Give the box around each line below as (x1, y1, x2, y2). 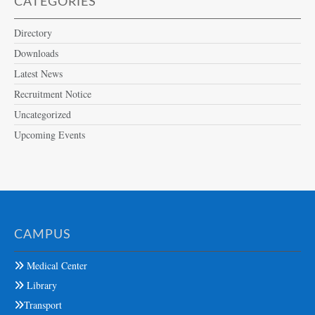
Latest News (14, 66, 63, 80)
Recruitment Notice (14, 86, 91, 101)
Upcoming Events (14, 127, 85, 141)
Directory (14, 25, 52, 39)
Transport (24, 297, 62, 311)
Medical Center (24, 258, 87, 272)
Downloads (14, 46, 58, 60)
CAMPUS (14, 228, 71, 241)
